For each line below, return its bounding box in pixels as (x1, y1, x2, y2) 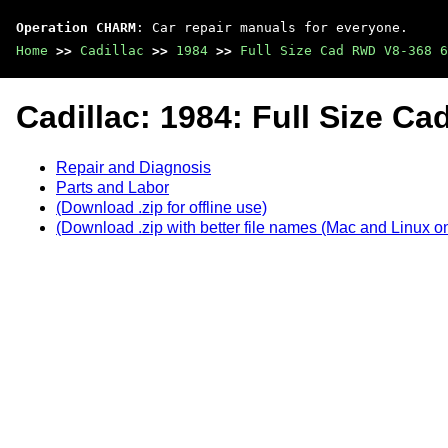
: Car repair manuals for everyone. (136, 20, 408, 35)
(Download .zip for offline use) (56, 198, 267, 216)
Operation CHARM (16, 20, 136, 35)
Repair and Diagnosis (56, 158, 211, 176)
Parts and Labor (56, 178, 169, 196)
